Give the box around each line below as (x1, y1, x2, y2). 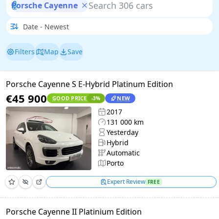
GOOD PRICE (52, 94, 87, 102)
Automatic (107, 148, 140, 157)
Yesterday (107, 128, 139, 137)
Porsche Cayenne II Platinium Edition (6, 206, 142, 217)
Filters (14, 46, 35, 56)
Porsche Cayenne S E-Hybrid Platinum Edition (6, 79, 173, 89)
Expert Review (107, 177, 146, 186)
